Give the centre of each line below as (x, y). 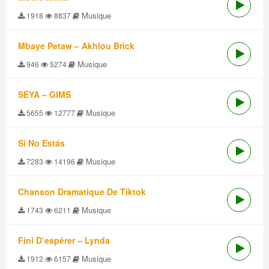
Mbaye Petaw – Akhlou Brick (76, 46)
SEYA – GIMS (44, 94)
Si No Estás (41, 143)
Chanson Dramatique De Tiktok (82, 192)
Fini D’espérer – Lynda (64, 240)
